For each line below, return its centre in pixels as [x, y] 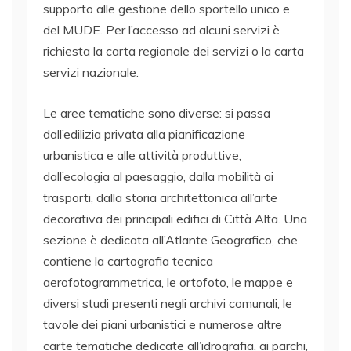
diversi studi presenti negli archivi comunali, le [168, 304]
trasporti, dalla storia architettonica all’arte [160, 198]
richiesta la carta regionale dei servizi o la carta [174, 51]
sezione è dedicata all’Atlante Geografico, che [170, 240]
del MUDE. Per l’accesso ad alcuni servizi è [161, 30]
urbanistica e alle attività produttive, [142, 156]
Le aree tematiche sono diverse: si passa [157, 113]
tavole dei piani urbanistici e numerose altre [163, 325]
